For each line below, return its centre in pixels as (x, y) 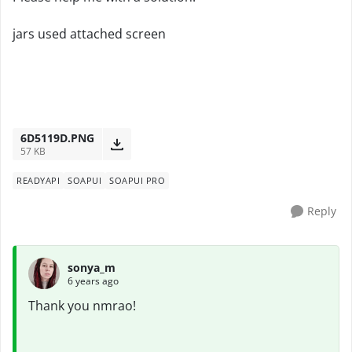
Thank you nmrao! (82, 306)
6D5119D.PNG (57, 138)
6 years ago (93, 280)
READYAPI (38, 180)
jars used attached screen (89, 34)
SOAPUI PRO (137, 180)
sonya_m (92, 267)
